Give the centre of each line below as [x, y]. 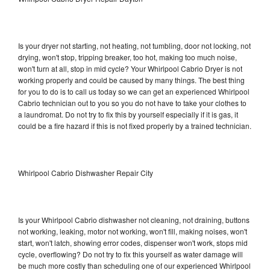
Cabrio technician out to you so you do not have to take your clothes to [132, 102]
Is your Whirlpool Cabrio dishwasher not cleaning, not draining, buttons [134, 219]
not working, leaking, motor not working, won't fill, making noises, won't [133, 231]
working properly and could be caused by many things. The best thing [131, 80]
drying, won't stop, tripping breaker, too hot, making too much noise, [127, 57]
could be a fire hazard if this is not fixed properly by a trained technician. [135, 125]
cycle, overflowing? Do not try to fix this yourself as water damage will [130, 254]
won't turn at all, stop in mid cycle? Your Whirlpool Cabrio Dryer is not [130, 68]
